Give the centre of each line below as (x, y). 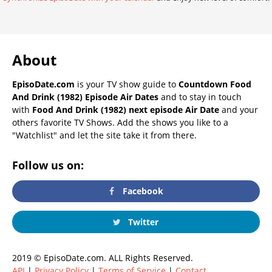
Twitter (142, 222)
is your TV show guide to (127, 84)
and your (239, 109)
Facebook (142, 191)
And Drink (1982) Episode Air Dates (85, 97)
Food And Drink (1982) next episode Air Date (126, 109)
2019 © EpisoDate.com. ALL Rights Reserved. (103, 257)
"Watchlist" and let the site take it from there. (104, 135)
